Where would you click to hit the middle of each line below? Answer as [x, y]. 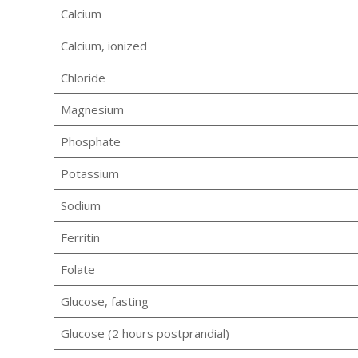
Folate [78, 270]
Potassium [89, 174]
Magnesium [92, 110]
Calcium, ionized [103, 46]
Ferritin [80, 238]
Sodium [80, 206]
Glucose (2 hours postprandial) [145, 334]
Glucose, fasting [104, 302]
